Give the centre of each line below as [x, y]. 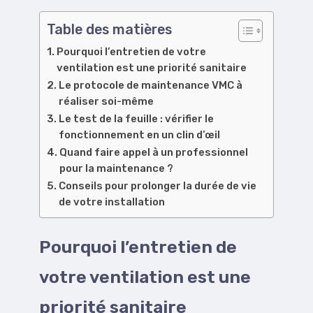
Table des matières [109, 29]
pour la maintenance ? [116, 168]
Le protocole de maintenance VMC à [150, 85]
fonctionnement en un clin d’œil [139, 134]
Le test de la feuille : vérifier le [136, 118]
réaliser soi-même [106, 101]
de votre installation [111, 202]
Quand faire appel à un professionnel [153, 152]
